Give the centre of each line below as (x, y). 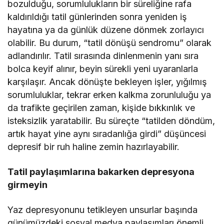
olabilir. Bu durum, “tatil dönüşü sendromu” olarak (110, 42)
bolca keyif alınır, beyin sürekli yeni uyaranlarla (103, 68)
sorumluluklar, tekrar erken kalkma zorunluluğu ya (109, 94)
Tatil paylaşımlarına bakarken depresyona (101, 171)
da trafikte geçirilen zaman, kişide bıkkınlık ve (101, 107)
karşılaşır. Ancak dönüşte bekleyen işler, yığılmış (107, 81)
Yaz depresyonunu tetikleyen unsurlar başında (103, 209)
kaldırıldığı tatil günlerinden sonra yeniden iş (97, 16)
